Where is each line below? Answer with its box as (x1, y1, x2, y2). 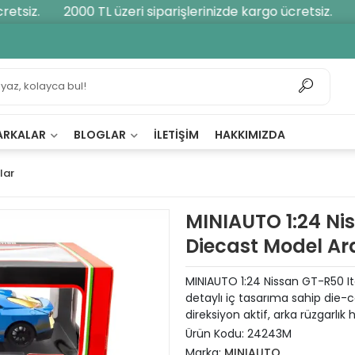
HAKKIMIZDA (215, 127, 285, 143)
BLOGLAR (74, 127, 128, 143)
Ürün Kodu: (185, 326, 247, 342)
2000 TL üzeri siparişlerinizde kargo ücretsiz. (48, 2, 318, 21)
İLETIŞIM (154, 127, 199, 143)
